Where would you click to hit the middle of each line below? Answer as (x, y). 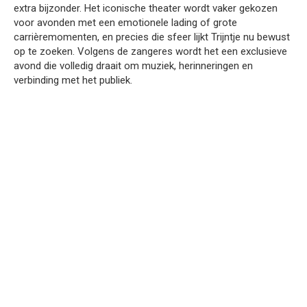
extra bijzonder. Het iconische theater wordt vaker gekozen (146, 8)
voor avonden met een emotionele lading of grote (125, 22)
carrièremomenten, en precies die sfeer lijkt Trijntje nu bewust (152, 37)
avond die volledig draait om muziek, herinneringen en (133, 65)
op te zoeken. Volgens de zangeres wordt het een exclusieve (150, 51)
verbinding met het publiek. (73, 80)
